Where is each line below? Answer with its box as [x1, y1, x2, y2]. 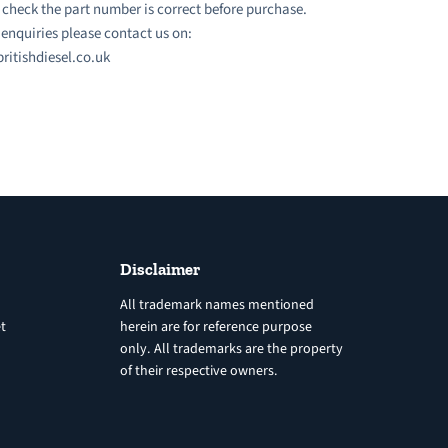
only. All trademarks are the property [119, 338, 343, 359]
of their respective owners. [119, 360, 278, 381]
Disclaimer [119, 258, 200, 279]
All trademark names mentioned [119, 294, 314, 315]
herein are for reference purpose [119, 316, 312, 337]
